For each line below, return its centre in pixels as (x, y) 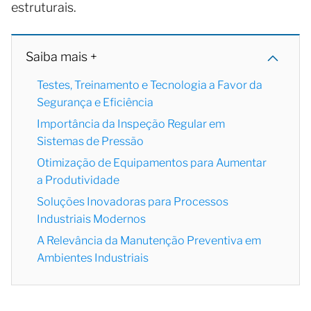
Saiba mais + (61, 57)
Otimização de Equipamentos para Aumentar (152, 163)
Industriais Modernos (91, 219)
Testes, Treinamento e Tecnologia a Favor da (150, 85)
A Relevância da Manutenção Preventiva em (149, 241)
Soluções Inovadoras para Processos (133, 202)
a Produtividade (78, 180)
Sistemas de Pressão (90, 141)
